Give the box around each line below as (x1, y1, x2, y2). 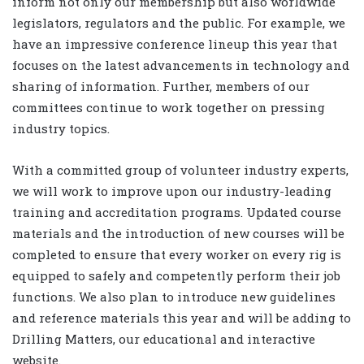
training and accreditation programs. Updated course (12, 204, 341, 221)
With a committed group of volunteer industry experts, (12, 162, 349, 179)
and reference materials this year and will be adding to (12, 310, 351, 327)
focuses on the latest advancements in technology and (12, 57, 349, 74)
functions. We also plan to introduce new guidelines (12, 288, 336, 305)
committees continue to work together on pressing (12, 99, 325, 116)
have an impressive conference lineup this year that (12, 36, 337, 53)
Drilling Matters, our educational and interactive (12, 331, 315, 348)
